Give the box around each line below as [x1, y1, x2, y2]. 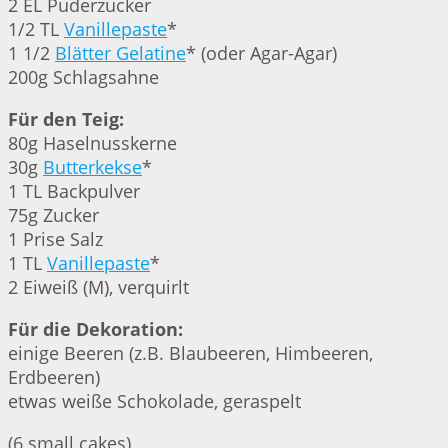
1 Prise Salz [8, 227, 103, 252]
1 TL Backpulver [8, 179, 140, 204]
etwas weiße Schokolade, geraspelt [8, 389, 301, 414]
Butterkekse [43, 155, 142, 180]
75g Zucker [8, 203, 99, 228]
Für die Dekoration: [8, 317, 183, 342]
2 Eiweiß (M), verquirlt [8, 275, 189, 300]
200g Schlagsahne [8, 65, 159, 90]
